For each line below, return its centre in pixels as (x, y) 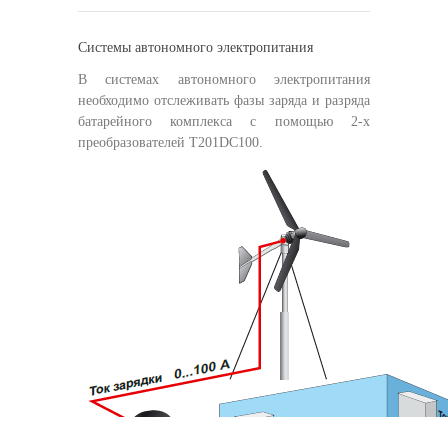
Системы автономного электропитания (196, 47)
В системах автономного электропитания (224, 79)
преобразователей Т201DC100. (171, 142)
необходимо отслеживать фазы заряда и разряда (224, 100)
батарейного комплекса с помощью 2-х (224, 121)
